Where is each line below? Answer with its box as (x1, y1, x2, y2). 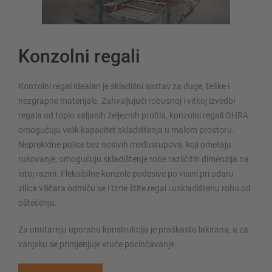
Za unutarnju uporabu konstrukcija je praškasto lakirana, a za (18, 225, 248, 235)
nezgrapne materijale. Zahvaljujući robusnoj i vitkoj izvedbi (18, 96, 235, 106)
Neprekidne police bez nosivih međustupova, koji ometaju (18, 140, 231, 150)
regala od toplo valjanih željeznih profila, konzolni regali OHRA (18, 110, 248, 121)
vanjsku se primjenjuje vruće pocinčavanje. (18, 239, 177, 250)
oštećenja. (18, 198, 57, 208)
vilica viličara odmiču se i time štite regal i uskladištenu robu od (18, 183, 251, 194)
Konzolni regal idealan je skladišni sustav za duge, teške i (18, 81, 229, 92)
